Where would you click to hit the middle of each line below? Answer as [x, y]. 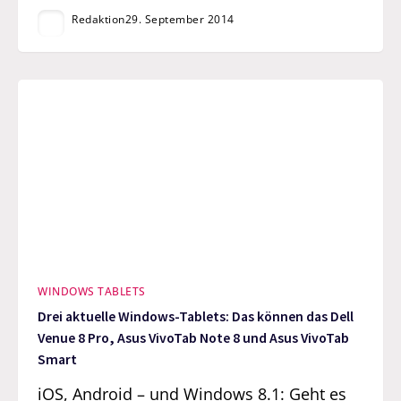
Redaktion [98, 19]
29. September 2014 [179, 19]
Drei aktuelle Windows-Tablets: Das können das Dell [196, 317]
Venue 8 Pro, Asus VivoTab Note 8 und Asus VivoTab [194, 338]
